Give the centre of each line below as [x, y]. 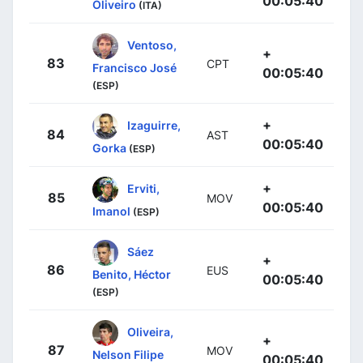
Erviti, [143, 188]
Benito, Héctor [132, 274]
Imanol [111, 211]
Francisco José [135, 67]
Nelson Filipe [128, 354]
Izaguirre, [154, 125]
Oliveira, [150, 331]
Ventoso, [152, 45]
